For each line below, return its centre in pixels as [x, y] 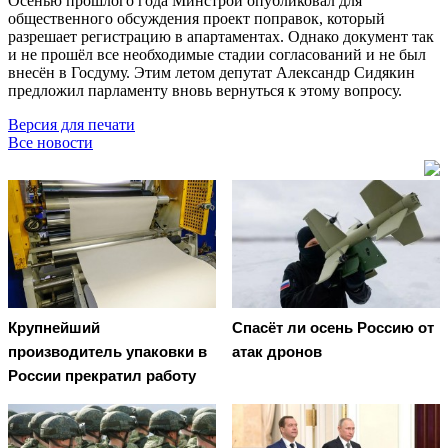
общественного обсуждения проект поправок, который [196, 18]
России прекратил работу [102, 376]
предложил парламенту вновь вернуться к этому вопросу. [205, 90]
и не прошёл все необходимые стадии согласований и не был [217, 54]
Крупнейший [54, 328]
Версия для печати [71, 124]
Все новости [50, 142]
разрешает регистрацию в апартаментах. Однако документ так [221, 36]
